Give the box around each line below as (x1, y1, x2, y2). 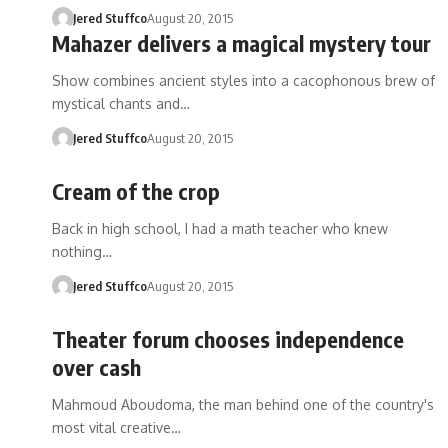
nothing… (52, 243, 112, 260)
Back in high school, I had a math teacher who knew (52, 220, 388, 237)
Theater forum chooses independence (52, 325, 404, 353)
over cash (52, 353, 141, 381)
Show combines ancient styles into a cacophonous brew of (52, 72, 435, 89)
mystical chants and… (52, 95, 190, 112)
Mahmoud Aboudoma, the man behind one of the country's (52, 396, 434, 413)
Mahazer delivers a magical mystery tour (52, 29, 431, 57)
